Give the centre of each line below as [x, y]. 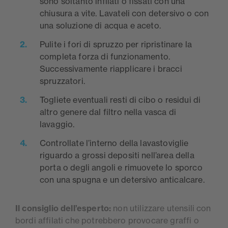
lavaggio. [57, 124]
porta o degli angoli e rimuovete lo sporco [121, 167]
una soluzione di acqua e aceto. [100, 26]
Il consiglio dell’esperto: [63, 208]
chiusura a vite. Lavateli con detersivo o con [124, 13]
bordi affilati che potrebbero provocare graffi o [107, 220]
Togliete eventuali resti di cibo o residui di [120, 100]
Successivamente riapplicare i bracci [111, 69]
